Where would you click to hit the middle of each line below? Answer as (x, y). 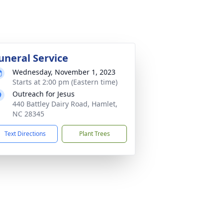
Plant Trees (94, 134)
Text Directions (25, 134)
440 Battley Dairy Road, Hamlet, (65, 104)
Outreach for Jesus (44, 94)
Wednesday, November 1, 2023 (64, 72)
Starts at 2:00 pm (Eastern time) (65, 82)
